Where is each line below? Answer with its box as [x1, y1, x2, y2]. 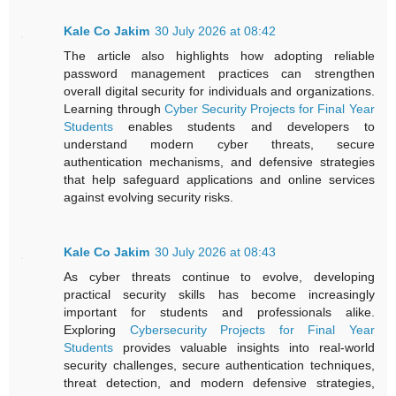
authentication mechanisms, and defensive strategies [64, 155, 375, 170]
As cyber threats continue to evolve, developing [64, 270, 375, 285]
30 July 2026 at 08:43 [155, 245, 277, 260]
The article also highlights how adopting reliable [64, 49, 375, 64]
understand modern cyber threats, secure [64, 137, 375, 152]
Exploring [64, 323, 130, 338]
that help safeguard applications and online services [64, 172, 375, 187]
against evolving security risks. [64, 190, 234, 205]
